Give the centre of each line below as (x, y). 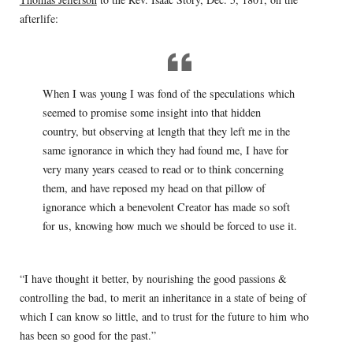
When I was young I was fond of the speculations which (168, 94)
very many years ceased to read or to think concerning (163, 169)
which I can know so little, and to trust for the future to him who (164, 317)
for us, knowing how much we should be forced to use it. (169, 226)
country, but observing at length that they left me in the (166, 132)
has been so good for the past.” (87, 336)
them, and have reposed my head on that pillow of (154, 188)
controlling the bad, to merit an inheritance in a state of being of (163, 298)
